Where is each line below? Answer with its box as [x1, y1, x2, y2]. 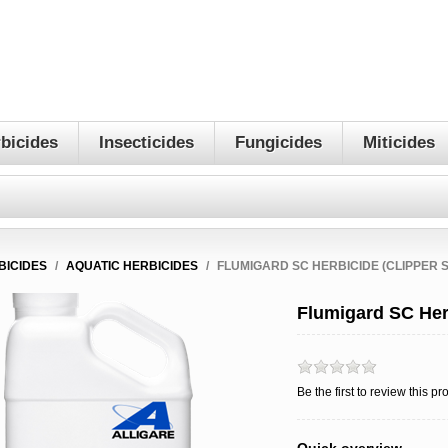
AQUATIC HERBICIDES [66, 259, 199, 273]
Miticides [363, 133, 435, 152]
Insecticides [99, 133, 194, 152]
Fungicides [235, 133, 322, 152]
